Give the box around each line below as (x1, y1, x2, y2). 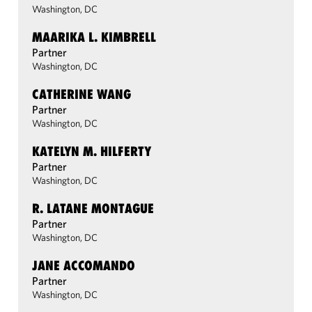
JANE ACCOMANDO (32, 258, 135, 273)
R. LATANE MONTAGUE (32, 201, 154, 216)
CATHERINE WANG (32, 86, 131, 102)
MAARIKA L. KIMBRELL (32, 29, 156, 45)
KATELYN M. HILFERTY (32, 143, 151, 159)
